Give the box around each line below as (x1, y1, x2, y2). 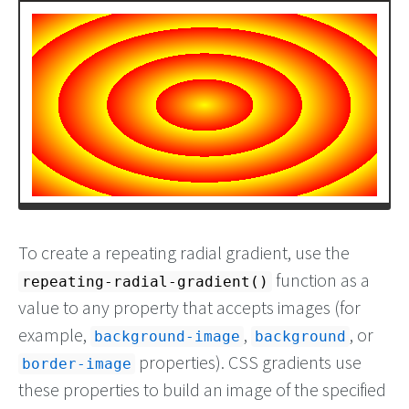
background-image (94, 328, 240, 346)
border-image (22, 355, 131, 373)
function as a (272, 268, 370, 292)
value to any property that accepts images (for (18, 296, 361, 320)
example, (18, 323, 90, 347)
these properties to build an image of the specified (18, 378, 386, 402)
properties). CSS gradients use (135, 351, 362, 374)
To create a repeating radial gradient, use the (18, 241, 350, 265)
